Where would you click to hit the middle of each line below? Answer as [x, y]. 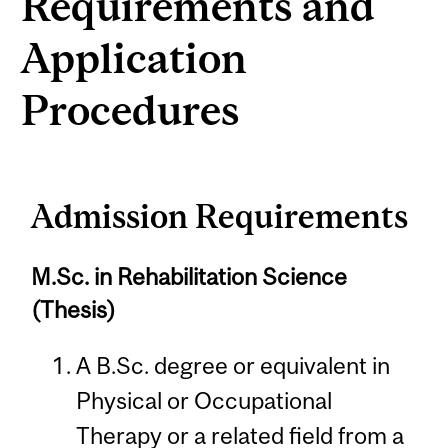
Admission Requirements [220, 216]
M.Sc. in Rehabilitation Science [189, 276]
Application [134, 57]
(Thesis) [74, 309]
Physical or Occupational [203, 401]
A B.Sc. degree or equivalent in [232, 366]
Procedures [131, 109]
